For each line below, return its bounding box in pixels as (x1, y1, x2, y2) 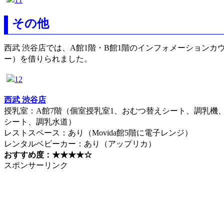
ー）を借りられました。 (4, 54, 92, 63)
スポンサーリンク (4, 161, 68, 169)
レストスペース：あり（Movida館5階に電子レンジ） (4, 128, 192, 137)
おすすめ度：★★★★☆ (4, 150, 92, 159)
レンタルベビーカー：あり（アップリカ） (4, 139, 156, 148)
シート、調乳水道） (4, 117, 76, 126)
